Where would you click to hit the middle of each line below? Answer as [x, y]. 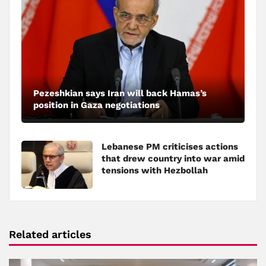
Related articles [50, 234]
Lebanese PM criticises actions [170, 146]
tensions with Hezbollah [155, 170]
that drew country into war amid [173, 158]
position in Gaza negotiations [96, 105]
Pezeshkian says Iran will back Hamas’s [120, 93]
